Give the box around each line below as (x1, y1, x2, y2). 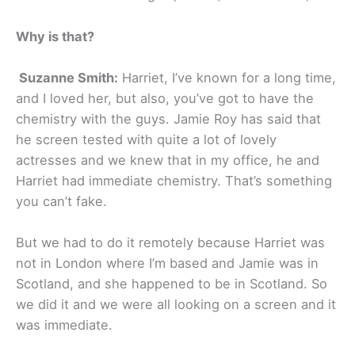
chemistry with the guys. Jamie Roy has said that (16, 110, 321, 127)
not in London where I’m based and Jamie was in (16, 255, 319, 272)
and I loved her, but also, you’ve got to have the (16, 90, 314, 106)
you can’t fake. (16, 193, 107, 209)
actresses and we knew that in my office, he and (16, 151, 319, 168)
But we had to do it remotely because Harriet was (16, 235, 325, 251)
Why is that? (16, 28, 94, 44)
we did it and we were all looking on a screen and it (16, 296, 336, 313)
